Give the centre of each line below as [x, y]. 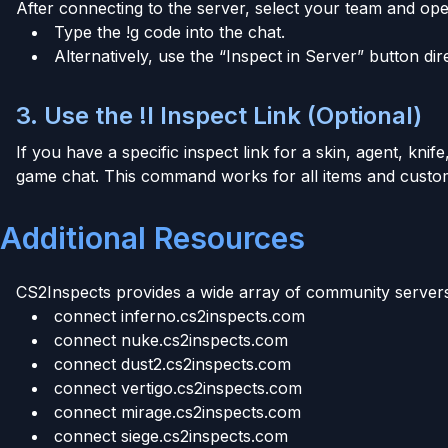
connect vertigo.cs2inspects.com [178, 387]
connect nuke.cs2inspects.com [171, 339]
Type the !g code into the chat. [169, 31]
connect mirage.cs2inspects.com [177, 411]
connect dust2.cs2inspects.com [172, 363]
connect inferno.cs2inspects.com [179, 315]
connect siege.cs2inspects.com [171, 435]
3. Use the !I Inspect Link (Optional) [219, 115]
